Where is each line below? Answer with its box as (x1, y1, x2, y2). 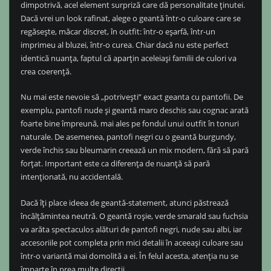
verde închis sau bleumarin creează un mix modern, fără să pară (20, 145, 249, 156)
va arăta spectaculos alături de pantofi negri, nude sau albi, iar (20, 223, 242, 235)
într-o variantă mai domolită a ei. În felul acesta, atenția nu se (20, 250, 238, 261)
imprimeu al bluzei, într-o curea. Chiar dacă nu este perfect (20, 39, 229, 50)
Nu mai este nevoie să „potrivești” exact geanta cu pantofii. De (20, 91, 243, 103)
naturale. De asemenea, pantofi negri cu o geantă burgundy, (20, 131, 236, 143)
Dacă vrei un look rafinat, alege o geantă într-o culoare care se (20, 12, 241, 24)
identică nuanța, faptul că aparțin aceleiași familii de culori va (20, 52, 237, 64)
